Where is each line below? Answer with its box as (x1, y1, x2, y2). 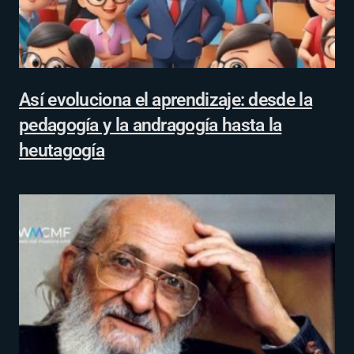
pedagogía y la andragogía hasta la (19, 113, 282, 136)
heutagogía (19, 138, 105, 161)
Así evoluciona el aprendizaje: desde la (19, 88, 312, 111)
